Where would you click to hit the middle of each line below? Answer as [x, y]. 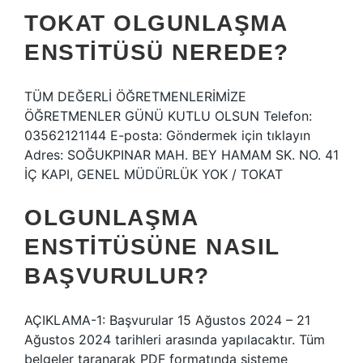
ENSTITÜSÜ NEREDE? [157, 52]
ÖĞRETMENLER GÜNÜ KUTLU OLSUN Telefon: [168, 116]
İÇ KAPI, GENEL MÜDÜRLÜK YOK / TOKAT [154, 174]
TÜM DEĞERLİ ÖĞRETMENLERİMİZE [135, 96]
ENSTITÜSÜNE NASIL [152, 247]
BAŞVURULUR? [117, 276]
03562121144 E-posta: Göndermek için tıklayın [167, 135]
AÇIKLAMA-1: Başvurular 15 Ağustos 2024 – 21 [167, 320]
